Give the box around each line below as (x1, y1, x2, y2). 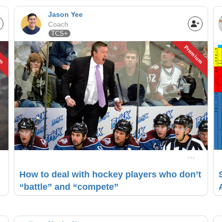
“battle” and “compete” (19, 181, 118, 192)
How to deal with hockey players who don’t (19, 169, 201, 179)
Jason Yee (48, 10, 83, 19)
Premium (183, 44, 204, 65)
